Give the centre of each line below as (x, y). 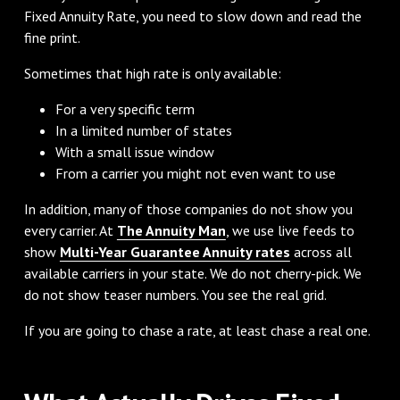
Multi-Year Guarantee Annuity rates (175, 251)
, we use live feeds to (290, 230)
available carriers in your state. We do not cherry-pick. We (192, 273)
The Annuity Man (171, 230)
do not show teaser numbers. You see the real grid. (175, 294)
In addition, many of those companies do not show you (188, 208)
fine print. (52, 37)
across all (321, 251)
